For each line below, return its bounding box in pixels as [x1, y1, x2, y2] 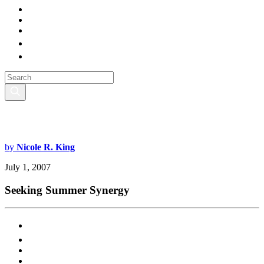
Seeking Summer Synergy [5, 183, 130, 196]
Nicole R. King [16, 141, 75, 152]
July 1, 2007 [5, 161, 51, 172]
